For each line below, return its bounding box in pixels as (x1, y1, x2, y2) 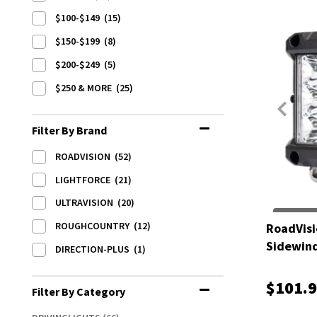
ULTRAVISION (55, 196, 117, 209)
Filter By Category (32, 284, 125, 299)
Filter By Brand (32, 122, 107, 137)
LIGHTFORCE (55, 173, 115, 186)
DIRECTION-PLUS (55, 242, 134, 255)
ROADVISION (55, 149, 115, 163)
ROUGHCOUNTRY (55, 219, 134, 233)
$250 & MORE (55, 81, 116, 94)
